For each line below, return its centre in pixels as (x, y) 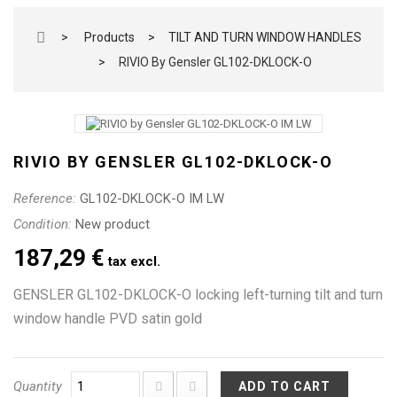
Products (109, 37)
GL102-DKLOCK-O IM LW (152, 198)
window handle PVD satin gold (108, 318)
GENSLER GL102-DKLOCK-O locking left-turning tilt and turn (198, 294)
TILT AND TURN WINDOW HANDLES (265, 37)
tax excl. (132, 261)
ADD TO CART (284, 386)
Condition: (43, 224)
